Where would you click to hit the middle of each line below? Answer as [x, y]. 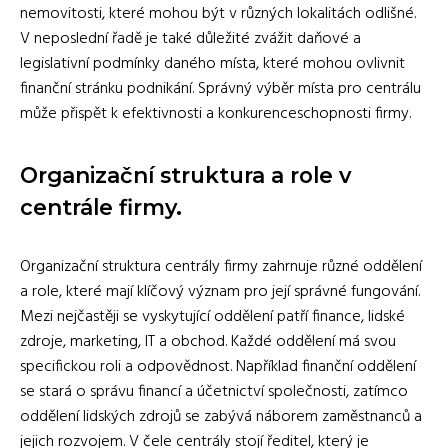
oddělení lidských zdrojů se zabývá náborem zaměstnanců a [221, 416]
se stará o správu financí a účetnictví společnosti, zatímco [214, 391]
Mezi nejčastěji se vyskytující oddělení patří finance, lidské [212, 316]
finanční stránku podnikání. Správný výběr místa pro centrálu [220, 88]
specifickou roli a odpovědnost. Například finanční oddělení [218, 366]
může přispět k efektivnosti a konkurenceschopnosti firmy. [215, 113]
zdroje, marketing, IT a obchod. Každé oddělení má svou [208, 341]
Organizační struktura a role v [185, 174]
